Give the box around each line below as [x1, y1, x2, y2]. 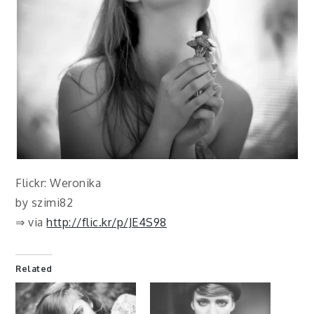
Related [15, 263, 53, 274]
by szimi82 [15, 195, 74, 210]
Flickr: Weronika [15, 175, 102, 190]
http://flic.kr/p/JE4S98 [46, 214, 167, 229]
